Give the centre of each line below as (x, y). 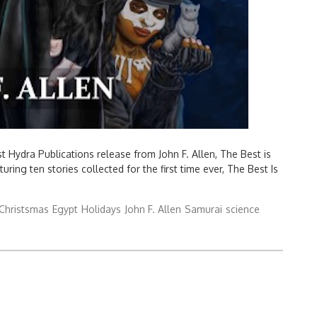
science (243, 209)
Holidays (101, 209)
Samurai (203, 209)
